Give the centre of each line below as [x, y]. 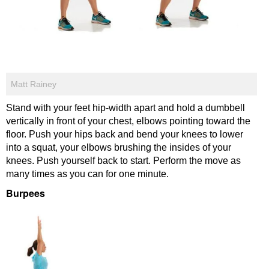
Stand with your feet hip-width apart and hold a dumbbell [125, 108]
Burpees [26, 193]
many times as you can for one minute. [87, 174]
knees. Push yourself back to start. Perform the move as [123, 161]
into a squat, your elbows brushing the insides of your [119, 148]
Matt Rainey [34, 84]
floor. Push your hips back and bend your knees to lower [125, 134]
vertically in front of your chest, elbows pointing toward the [128, 121]
